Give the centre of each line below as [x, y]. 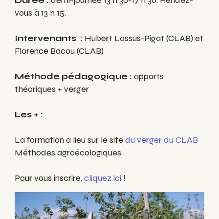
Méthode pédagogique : [73, 77]
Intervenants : [49, 38]
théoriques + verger [52, 89]
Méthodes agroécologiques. [69, 153]
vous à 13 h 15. [40, 13]
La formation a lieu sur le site [70, 140]
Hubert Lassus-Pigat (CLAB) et [143, 38]
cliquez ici [103, 178]
